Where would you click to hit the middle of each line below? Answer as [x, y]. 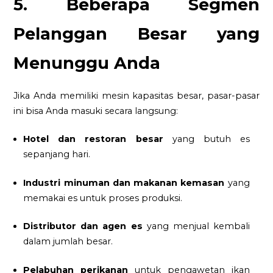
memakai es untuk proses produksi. [103, 198]
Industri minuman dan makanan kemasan [124, 183]
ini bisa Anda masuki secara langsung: [96, 111]
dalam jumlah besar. [68, 242]
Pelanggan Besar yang [136, 34]
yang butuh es [206, 139]
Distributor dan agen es [83, 226]
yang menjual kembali [196, 226]
